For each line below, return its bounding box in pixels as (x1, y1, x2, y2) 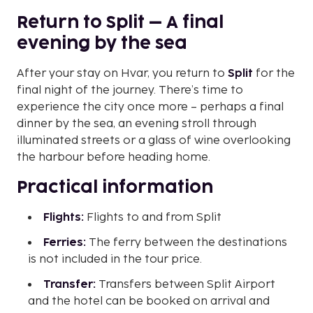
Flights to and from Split (84, 210, 221, 224)
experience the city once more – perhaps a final (17, 100, 284, 114)
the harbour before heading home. (17, 150, 210, 164)
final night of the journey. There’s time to (17, 83, 243, 97)
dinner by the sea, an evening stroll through (17, 117, 256, 131)
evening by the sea (17, 35, 187, 52)
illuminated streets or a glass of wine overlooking (17, 133, 291, 147)
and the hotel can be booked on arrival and (28, 294, 270, 308)
